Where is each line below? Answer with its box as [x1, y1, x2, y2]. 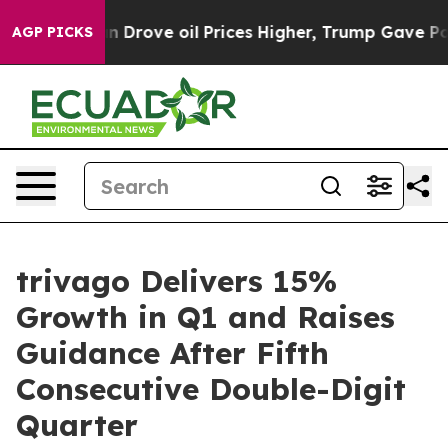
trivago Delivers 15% [16, 262, 337, 300]
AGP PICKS [12, 23, 93, 41]
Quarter [16, 406, 138, 444]
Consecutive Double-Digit [16, 370, 406, 408]
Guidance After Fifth [16, 334, 329, 372]
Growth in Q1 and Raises [16, 298, 395, 336]
